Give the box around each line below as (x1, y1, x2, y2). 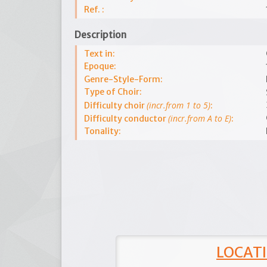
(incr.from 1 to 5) (147, 100, 210, 111)
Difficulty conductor (84, 113, 168, 124)
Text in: (84, 48, 115, 59)
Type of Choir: (84, 86, 142, 97)
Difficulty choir (84, 100, 147, 111)
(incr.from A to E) (168, 113, 231, 124)
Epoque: (84, 61, 116, 72)
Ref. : (84, 4, 104, 15)
